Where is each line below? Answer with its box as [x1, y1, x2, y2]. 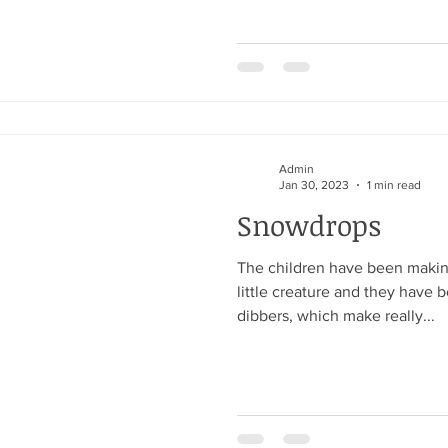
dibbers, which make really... [237, 306, 435, 324]
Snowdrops [237, 205, 381, 244]
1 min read [367, 178, 421, 192]
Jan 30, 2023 [279, 178, 349, 192]
